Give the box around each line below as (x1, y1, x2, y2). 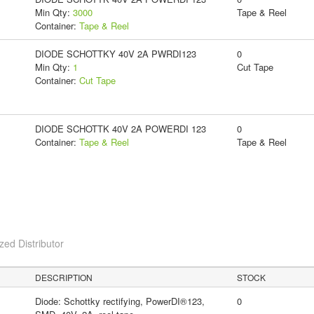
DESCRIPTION (35, 271, 93, 284)
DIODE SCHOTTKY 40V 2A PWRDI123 (34, 47, 196, 61)
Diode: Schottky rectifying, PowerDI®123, (34, 294, 205, 308)
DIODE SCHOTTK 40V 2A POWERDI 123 (34, 122, 206, 136)
